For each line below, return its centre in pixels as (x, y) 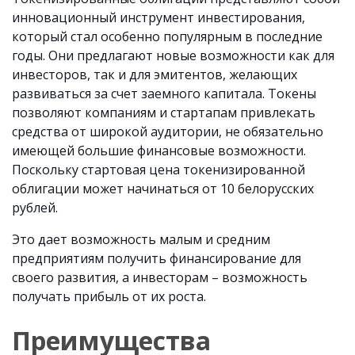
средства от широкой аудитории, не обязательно (168, 132)
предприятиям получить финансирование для (157, 258)
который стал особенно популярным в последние (167, 36)
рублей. (35, 208)
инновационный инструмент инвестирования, (158, 17)
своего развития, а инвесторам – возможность (160, 277)
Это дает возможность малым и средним (141, 239)
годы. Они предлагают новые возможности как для (173, 55)
